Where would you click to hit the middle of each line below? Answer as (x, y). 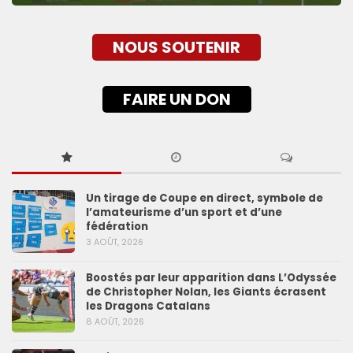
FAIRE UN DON (176, 99)
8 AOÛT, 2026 (115, 321)
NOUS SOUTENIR (176, 47)
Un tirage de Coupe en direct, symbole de (204, 198)
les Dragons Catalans (148, 306)
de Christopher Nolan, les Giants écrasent (206, 292)
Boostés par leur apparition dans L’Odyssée (211, 277)
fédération (117, 226)
